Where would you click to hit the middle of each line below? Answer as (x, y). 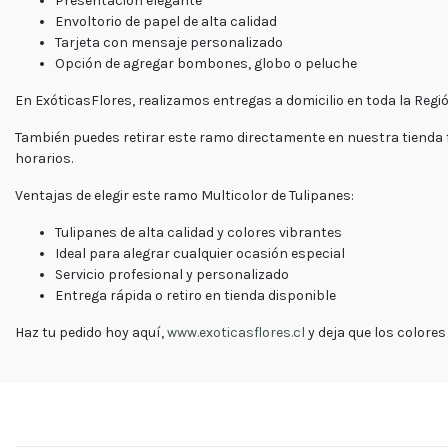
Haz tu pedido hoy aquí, (91, 332)
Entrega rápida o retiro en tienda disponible (195, 295)
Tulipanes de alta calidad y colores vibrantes (198, 232)
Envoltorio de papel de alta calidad (166, 21)
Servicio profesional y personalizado (172, 274)
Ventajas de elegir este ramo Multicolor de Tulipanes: (184, 195)
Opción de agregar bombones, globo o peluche (206, 63)
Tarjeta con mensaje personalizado (169, 42)
